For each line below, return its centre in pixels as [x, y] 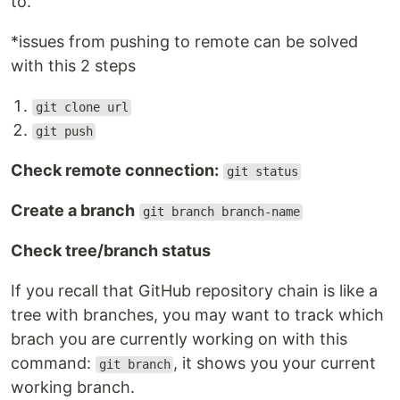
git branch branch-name [221, 212]
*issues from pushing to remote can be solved [184, 42]
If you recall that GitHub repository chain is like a [194, 291]
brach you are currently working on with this [179, 339]
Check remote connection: [115, 171]
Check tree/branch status [111, 251]
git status [262, 172]
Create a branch [73, 211]
